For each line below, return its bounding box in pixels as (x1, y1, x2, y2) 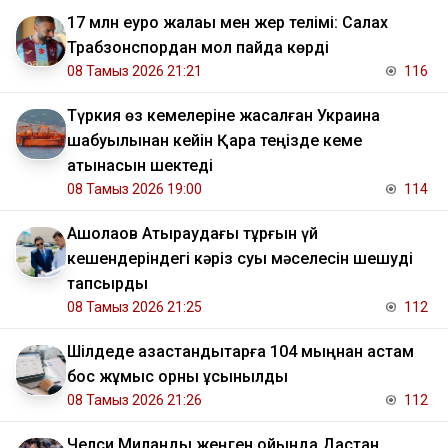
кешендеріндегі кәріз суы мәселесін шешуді (67, 249, 413, 269)
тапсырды (67, 274, 148, 294)
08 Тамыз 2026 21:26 (67, 392, 202, 409)
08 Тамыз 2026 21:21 (67, 63, 202, 80)
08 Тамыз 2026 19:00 (67, 181, 202, 198)
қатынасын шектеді (67, 156, 213, 176)
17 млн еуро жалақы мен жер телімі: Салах (67, 13, 388, 33)
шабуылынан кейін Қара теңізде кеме (67, 131, 362, 151)
